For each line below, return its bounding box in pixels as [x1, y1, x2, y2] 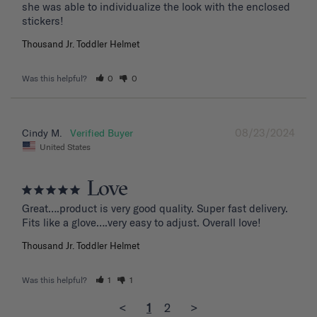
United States [40, 141, 91, 152]
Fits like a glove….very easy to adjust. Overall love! [22, 215, 261, 229]
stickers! [22, 14, 64, 28]
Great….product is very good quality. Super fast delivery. [22, 201, 288, 215]
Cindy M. [22, 127, 62, 140]
